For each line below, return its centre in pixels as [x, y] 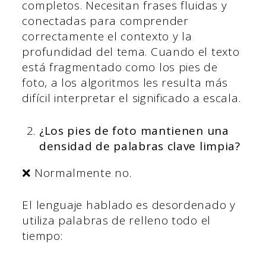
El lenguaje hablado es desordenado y [129, 205]
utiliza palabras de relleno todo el [116, 221]
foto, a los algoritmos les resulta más [125, 83]
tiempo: [42, 236]
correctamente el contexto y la [107, 37]
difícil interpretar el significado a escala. [132, 98]
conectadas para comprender [105, 21]
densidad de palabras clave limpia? [140, 146]
